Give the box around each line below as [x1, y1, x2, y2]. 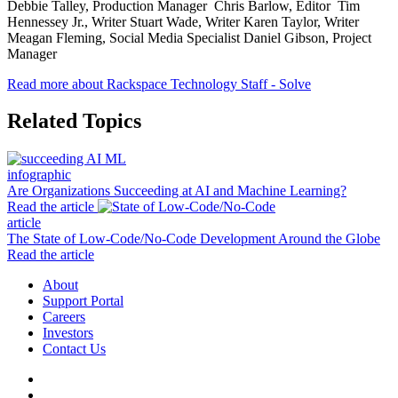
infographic [7, 167, 71, 183]
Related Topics [7, 109, 141, 133]
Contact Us [43, 341, 106, 357]
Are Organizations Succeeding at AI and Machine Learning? [7, 183, 346, 199]
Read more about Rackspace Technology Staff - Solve [7, 76, 311, 92]
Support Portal [43, 293, 123, 309]
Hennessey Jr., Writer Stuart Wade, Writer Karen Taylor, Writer [7, 13, 359, 29]
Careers [43, 309, 85, 325]
